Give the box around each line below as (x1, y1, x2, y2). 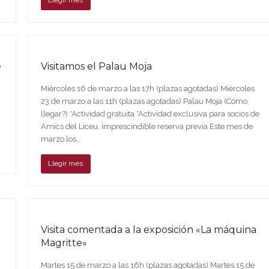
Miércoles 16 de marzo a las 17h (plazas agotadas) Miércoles (40, 83, 255, 93)
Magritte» (40, 237, 87, 249)
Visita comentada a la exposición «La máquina (40, 223, 256, 235)
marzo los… (40, 134, 80, 144)
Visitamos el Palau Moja (40, 60, 152, 72)
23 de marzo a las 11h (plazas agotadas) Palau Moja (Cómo (40, 96, 247, 106)
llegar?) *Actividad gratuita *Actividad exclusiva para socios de (40, 109, 259, 118)
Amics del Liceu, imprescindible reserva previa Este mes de (40, 121, 253, 131)
